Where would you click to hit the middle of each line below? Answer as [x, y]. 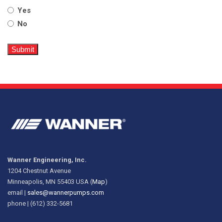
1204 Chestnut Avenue [39, 170]
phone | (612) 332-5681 [40, 203]
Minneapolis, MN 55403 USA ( [50, 181]
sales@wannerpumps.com [66, 192]
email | [17, 192]
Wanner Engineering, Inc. [47, 160]
